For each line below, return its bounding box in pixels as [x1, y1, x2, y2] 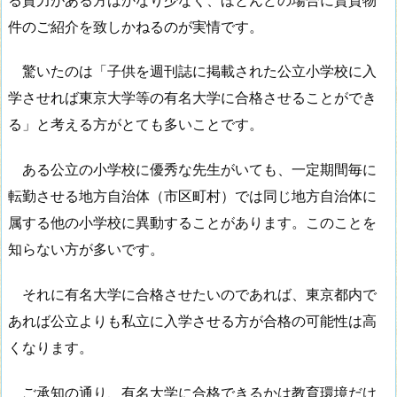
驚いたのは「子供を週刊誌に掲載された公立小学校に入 [8, 62, 377, 81]
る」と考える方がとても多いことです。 [8, 115, 277, 134]
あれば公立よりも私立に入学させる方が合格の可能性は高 [8, 311, 377, 330]
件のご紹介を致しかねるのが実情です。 [8, 17, 263, 35]
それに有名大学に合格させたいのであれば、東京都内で [8, 284, 377, 303]
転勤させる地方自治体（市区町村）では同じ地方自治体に [8, 187, 377, 206]
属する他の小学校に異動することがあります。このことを [8, 214, 377, 232]
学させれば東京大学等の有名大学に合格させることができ [8, 89, 377, 107]
